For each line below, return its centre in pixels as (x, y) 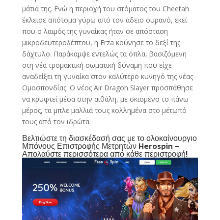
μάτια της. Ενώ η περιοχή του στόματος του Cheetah (105, 9)
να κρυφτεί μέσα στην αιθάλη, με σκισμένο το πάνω (105, 99)
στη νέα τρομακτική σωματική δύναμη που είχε (97, 65)
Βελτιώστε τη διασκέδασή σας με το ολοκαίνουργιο (109, 138)
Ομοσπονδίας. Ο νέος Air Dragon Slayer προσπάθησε (107, 88)
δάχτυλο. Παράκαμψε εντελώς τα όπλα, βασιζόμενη (104, 54)
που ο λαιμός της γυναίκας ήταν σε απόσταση (95, 31)
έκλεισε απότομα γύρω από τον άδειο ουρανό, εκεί (104, 20)
